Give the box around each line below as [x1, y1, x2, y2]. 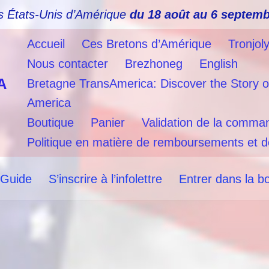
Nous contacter [27, 57, 108, 70]
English [199, 57, 238, 70]
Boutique [27, 116, 74, 129]
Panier [91, 116, 125, 129]
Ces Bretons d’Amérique [82, 37, 211, 50]
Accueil [27, 37, 65, 50]
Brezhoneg [125, 57, 183, 70]
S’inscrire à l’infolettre [48, 172, 162, 186]
